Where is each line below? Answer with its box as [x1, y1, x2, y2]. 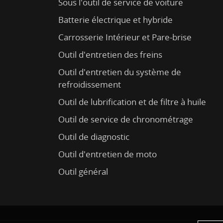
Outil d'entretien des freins [58, 48, 163, 60]
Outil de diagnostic [58, 130, 130, 142]
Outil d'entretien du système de [58, 66, 182, 78]
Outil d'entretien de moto [58, 148, 157, 160]
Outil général [58, 165, 109, 177]
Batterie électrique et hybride [58, 13, 173, 25]
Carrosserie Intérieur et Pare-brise [58, 31, 192, 43]
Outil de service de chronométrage [58, 113, 194, 125]
